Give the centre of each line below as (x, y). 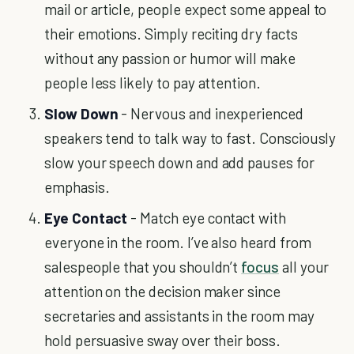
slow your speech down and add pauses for (179, 162)
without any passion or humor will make (170, 58)
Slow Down (81, 113)
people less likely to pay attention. (153, 83)
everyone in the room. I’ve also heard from (178, 242)
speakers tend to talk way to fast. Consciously (190, 138)
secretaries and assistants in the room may (179, 316)
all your (304, 267)
